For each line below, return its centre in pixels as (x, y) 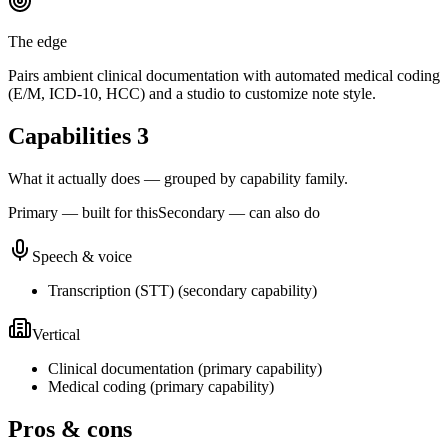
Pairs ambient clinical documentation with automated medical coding (224, 75)
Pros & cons (70, 428)
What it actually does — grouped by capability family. (178, 178)
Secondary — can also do (239, 212)
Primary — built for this (83, 212)
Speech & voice (82, 256)
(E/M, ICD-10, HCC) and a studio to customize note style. (192, 93)
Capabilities (72, 135)
